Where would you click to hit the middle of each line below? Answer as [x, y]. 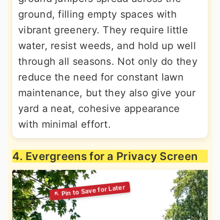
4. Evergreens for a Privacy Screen [105, 156]
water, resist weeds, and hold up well [107, 45]
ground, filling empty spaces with [97, 14]
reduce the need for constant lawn [101, 77]
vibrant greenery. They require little [103, 30]
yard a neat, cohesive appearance [99, 108]
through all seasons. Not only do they [108, 61]
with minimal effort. [65, 124]
